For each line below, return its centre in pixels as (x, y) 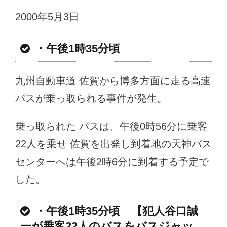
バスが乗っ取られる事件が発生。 (91, 98)
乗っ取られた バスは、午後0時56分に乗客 (111, 126)
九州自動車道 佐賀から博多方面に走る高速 (113, 80)
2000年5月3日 (47, 16)
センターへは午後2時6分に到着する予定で (112, 161)
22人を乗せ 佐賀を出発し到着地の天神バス (113, 144)
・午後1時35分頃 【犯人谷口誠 (117, 211)
